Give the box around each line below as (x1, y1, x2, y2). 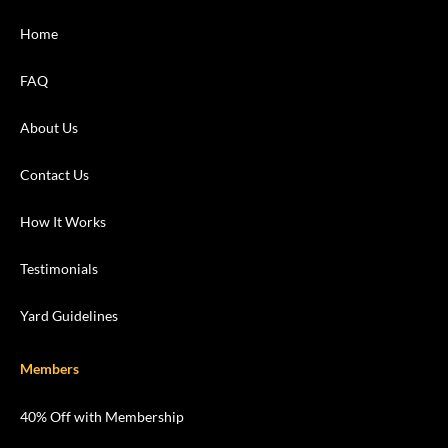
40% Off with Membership (20, 408, 184, 426)
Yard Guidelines (20, 307, 118, 325)
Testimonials (20, 260, 98, 278)
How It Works (20, 213, 106, 231)
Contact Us (20, 166, 89, 184)
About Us (20, 119, 78, 137)
